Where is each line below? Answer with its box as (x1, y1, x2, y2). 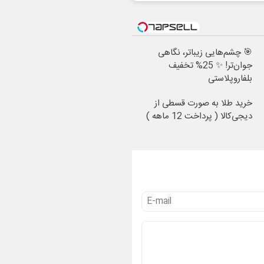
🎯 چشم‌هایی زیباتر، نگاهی (158, 45, 252, 60)
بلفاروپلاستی (208, 71, 252, 86)
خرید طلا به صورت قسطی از (154, 95, 252, 111)
